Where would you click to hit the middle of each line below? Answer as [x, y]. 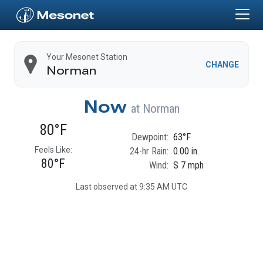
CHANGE [222, 64]
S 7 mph [188, 165]
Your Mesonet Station [87, 57]
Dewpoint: [150, 137]
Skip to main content [173, 6]
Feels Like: [53, 150]
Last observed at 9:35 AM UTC [131, 187]
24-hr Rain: [149, 151]
